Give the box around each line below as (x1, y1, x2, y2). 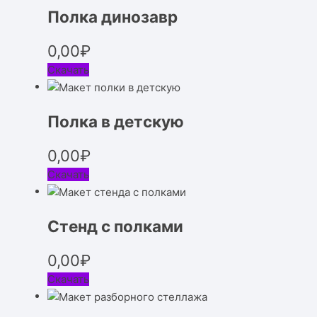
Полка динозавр (47, 6, 178, 26)
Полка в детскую (47, 112, 185, 132)
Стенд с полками (47, 217, 184, 236)
